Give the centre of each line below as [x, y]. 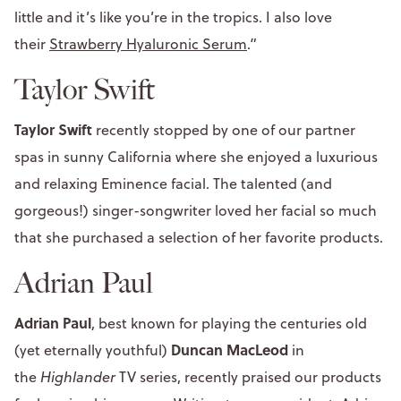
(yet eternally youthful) [93, 350]
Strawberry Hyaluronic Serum [148, 43]
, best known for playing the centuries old [229, 323]
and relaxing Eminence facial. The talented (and [173, 183]
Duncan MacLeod [231, 349]
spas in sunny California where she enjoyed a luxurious [196, 156]
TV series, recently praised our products [248, 376]
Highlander [78, 376]
